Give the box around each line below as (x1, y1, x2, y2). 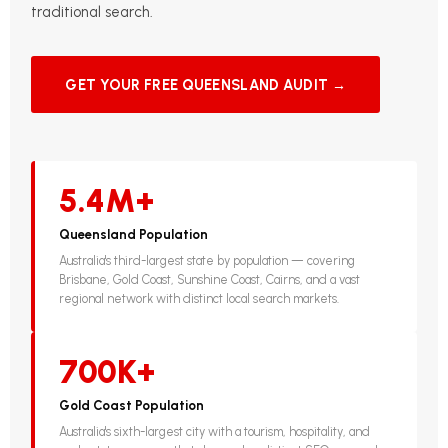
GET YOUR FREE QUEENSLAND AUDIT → (65, 75, 346, 94)
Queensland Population (59, 226, 209, 242)
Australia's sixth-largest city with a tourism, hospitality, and (59, 424, 371, 440)
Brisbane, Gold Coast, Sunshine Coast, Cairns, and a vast (59, 272, 361, 288)
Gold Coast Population (59, 397, 205, 413)
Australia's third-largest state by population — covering (59, 253, 356, 269)
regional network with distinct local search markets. (59, 291, 340, 307)
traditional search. (31, 2, 154, 21)
